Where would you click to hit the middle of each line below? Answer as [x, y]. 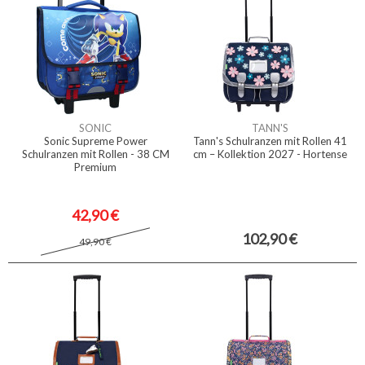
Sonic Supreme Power [95, 141]
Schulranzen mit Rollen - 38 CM [95, 154]
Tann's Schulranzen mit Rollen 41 [270, 141]
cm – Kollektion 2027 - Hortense [270, 154]
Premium [95, 167]
